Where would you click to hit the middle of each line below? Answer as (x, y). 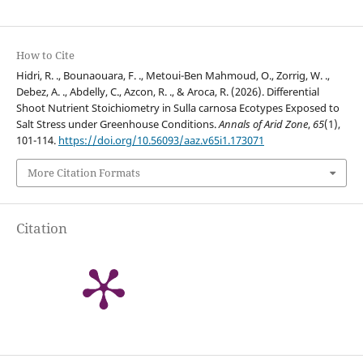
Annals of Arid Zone (263, 124)
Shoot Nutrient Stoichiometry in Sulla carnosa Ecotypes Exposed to (177, 108)
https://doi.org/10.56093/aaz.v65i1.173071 (161, 141)
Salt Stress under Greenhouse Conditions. (117, 124)
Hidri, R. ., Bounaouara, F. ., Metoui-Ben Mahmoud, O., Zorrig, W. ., (173, 76)
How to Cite (45, 56)
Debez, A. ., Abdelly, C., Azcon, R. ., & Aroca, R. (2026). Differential (167, 92)
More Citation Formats (83, 173)
